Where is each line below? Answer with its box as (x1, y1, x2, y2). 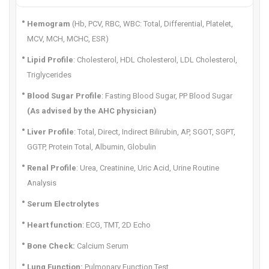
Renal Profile (27, 163, 76, 172)
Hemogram (27, 19, 70, 28)
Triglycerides (27, 70, 71, 79)
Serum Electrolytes (27, 199, 99, 208)
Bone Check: (27, 241, 75, 250)
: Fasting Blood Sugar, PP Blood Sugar (101, 91, 232, 100)
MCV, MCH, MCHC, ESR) (27, 34, 109, 43)
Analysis (27, 178, 56, 187)
